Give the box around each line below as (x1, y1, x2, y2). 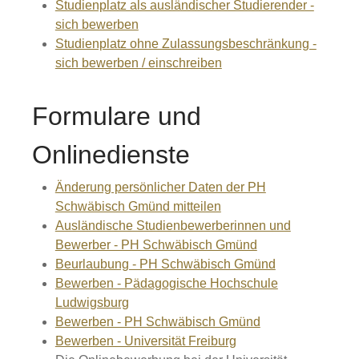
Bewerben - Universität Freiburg (54, 334, 236, 349)
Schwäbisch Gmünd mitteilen (54, 200, 221, 214)
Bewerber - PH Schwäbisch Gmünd (54, 238, 257, 252)
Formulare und (32, 102, 201, 131)
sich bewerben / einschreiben (54, 56, 222, 71)
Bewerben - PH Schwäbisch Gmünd (54, 315, 260, 329)
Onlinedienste (32, 140, 190, 170)
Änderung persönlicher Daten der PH (54, 180, 266, 195)
